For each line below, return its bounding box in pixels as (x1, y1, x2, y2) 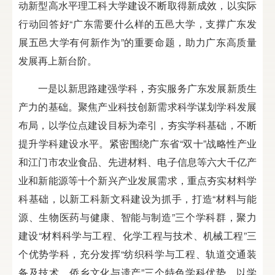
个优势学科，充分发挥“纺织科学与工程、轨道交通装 (18, 246, 257, 261)
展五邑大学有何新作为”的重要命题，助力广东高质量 (18, 34, 257, 49)
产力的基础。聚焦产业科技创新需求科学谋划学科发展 (18, 99, 257, 114)
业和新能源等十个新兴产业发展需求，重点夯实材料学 (18, 172, 257, 187)
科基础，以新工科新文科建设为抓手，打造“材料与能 (18, 191, 257, 206)
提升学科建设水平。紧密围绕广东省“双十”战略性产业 (18, 136, 257, 150)
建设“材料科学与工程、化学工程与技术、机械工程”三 (18, 228, 257, 242)
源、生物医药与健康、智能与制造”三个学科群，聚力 (18, 209, 257, 224)
